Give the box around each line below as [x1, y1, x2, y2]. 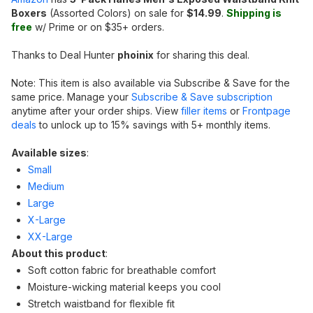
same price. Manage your [11, 91, 131, 103]
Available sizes [11, 147, 87, 159]
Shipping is [226, 7, 282, 19]
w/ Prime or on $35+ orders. [32, 21, 164, 33]
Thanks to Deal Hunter [11, 49, 117, 61]
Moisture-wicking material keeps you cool [28, 281, 221, 293]
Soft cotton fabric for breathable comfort [28, 264, 216, 276]
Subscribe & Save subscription [131, 91, 272, 103]
